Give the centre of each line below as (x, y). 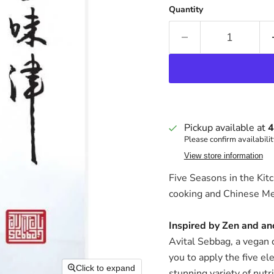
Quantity (186, 9)
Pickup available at (226, 128)
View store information (223, 156)
